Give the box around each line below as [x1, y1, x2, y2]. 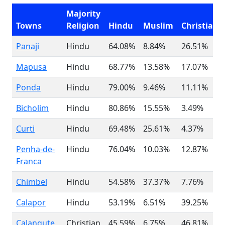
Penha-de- [16, 144, 55, 155]
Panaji [16, 41, 39, 52]
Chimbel [16, 176, 47, 187]
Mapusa [16, 61, 47, 72]
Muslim [143, 20, 173, 31]
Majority [66, 8, 100, 19]
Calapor [16, 197, 46, 208]
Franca [16, 156, 42, 167]
